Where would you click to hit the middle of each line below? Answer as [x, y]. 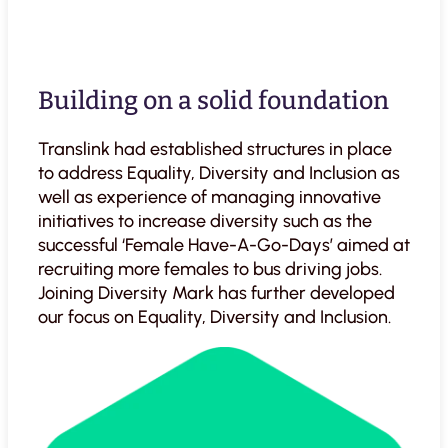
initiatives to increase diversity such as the [205, 221]
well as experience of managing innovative [209, 197]
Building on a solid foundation [213, 101]
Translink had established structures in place [215, 149]
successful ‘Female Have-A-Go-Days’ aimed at [224, 245]
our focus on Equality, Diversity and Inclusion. [214, 317]
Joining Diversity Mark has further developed [216, 293]
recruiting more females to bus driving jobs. [210, 269]
